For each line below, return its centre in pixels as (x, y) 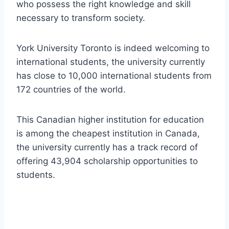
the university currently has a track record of (107, 147)
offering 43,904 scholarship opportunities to (107, 161)
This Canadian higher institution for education (110, 120)
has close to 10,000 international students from (114, 76)
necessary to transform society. (81, 18)
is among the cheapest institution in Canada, (108, 134)
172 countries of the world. (71, 90)
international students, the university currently (111, 62)
